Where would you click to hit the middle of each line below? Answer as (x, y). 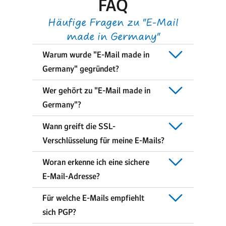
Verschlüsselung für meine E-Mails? (103, 140)
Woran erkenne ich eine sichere (96, 162)
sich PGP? (59, 212)
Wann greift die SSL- (79, 126)
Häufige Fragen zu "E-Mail (113, 22)
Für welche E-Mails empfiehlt (93, 198)
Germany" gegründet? (81, 69)
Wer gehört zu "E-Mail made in (96, 90)
